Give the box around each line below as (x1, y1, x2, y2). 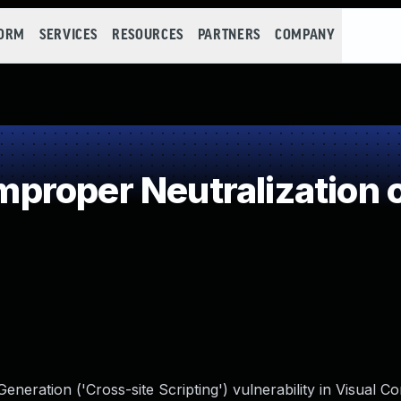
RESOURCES (112, 28, 183, 43)
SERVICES (38, 28, 98, 43)
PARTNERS (197, 28, 260, 43)
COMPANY (274, 28, 336, 43)
